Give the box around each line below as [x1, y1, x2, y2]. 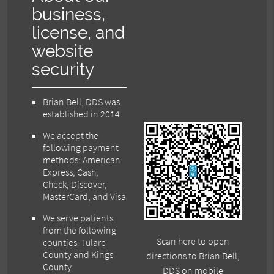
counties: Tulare [43, 236, 106, 249]
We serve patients [43, 212, 114, 224]
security [32, 59, 95, 80]
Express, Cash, [43, 166, 99, 179]
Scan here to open [156, 234, 229, 247]
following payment [43, 141, 119, 154]
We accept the [43, 129, 99, 142]
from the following [43, 224, 117, 237]
